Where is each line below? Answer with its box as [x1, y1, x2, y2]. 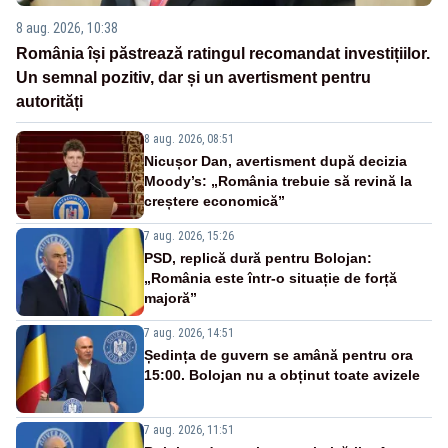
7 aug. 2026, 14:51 [144, 326, 234, 341]
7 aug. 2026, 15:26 [144, 229, 234, 244]
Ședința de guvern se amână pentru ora [144, 347, 413, 364]
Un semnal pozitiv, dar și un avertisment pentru [16, 69, 371, 87]
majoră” [144, 290, 197, 307]
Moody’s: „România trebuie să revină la [144, 173, 412, 190]
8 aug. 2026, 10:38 [16, 20, 118, 37]
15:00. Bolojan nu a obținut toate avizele [144, 367, 420, 384]
